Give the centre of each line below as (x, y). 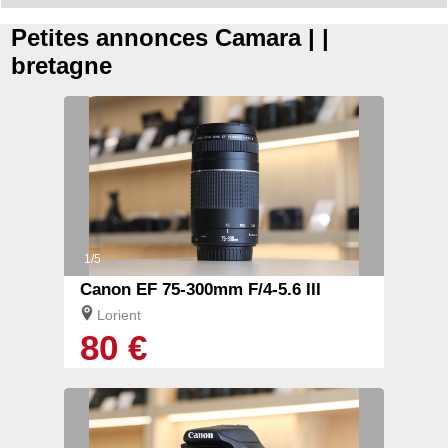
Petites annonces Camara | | (170, 38)
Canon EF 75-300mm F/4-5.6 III (200, 290)
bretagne (62, 66)
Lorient (119, 315)
